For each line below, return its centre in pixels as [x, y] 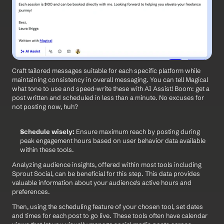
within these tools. [47, 150]
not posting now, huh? [46, 107]
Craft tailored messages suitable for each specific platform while [106, 71]
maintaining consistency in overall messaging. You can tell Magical [110, 80]
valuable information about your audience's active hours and [102, 183]
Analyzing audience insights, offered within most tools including [107, 165]
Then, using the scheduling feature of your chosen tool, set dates [107, 207]
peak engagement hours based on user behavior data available [113, 141]
